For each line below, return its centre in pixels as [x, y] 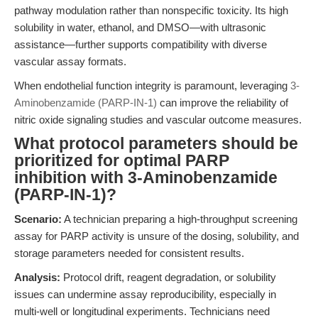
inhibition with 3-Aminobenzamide [146, 178]
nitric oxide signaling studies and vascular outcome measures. [158, 120]
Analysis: [37, 277]
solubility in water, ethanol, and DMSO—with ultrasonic [140, 27]
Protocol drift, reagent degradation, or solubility [168, 277]
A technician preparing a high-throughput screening [180, 219]
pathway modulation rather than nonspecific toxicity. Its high [151, 10]
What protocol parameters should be [156, 144]
